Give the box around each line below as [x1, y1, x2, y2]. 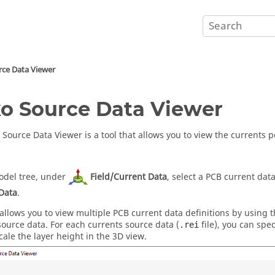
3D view [112, 230, 144, 243]
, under [36, 170, 68, 184]
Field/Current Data [90, 170, 167, 184]
